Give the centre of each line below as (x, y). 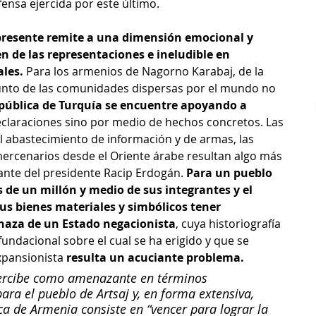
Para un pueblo (231, 173)
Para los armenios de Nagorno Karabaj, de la (145, 72)
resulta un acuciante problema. (155, 258)
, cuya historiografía (230, 224)
